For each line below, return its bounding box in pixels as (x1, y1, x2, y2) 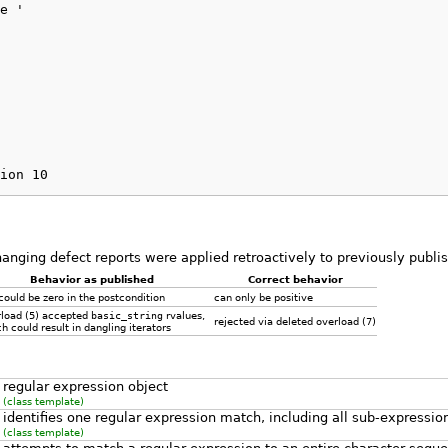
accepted (38, 308, 91, 321)
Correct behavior (247, 272, 343, 285)
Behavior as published (30, 272, 155, 285)
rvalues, (162, 308, 205, 321)
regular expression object (2, 378, 168, 394)
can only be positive (213, 290, 313, 303)
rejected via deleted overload (213, 314, 362, 327)
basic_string (90, 308, 163, 321)
